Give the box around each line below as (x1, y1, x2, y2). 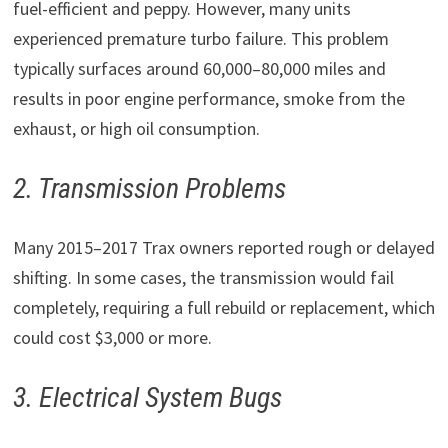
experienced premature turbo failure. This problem (12, 26, 389, 50)
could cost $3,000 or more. (12, 325, 212, 349)
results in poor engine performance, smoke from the (12, 86, 405, 110)
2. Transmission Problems (12, 171, 286, 205)
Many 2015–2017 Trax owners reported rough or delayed (12, 235, 435, 259)
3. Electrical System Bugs (12, 380, 282, 414)
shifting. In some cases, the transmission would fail (12, 265, 394, 289)
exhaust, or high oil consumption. (12, 116, 260, 140)
